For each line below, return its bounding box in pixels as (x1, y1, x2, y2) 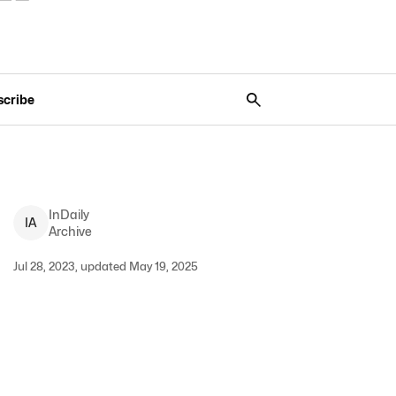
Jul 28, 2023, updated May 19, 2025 (12, 259, 198, 273)
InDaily (48, 207, 89, 222)
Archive (48, 224, 92, 239)
